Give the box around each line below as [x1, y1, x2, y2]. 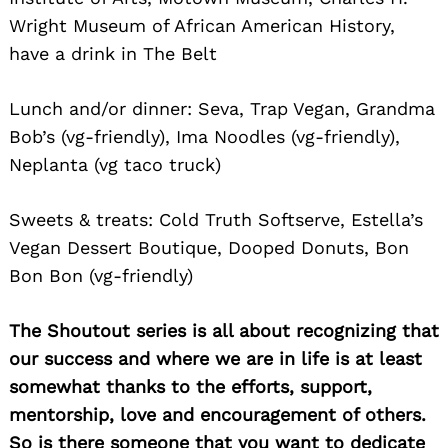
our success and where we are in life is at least [9, 347, 422, 369]
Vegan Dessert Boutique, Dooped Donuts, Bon [9, 236, 409, 258]
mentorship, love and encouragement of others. [9, 403, 426, 425]
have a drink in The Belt [9, 42, 217, 64]
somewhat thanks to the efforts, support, [9, 375, 372, 397]
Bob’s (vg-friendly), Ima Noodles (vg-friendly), [9, 125, 400, 147]
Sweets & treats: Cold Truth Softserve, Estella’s [9, 208, 423, 230]
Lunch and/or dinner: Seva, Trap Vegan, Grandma [9, 97, 435, 119]
